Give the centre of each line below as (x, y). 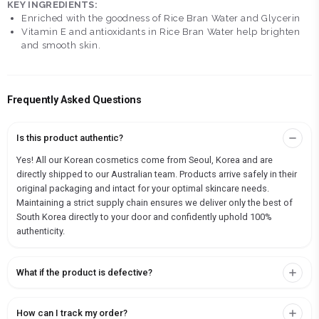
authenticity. (41, 231)
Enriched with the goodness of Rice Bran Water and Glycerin (161, 19)
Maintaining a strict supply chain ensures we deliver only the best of (155, 203)
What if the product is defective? (84, 273)
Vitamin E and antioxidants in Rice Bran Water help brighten (161, 32)
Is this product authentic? (70, 138)
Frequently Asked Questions (74, 100)
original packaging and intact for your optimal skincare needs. (143, 189)
